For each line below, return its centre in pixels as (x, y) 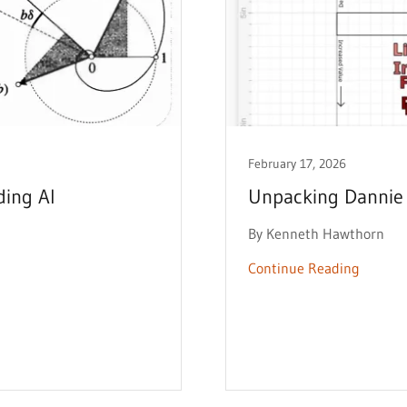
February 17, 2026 (297, 164)
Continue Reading (304, 268)
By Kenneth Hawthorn (316, 233)
